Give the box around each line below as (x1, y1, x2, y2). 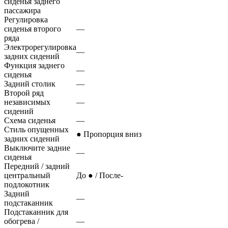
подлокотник (4, 180, 49, 189)
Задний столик (4, 79, 55, 89)
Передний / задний (4, 162, 70, 171)
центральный (4, 171, 50, 180)
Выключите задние (4, 144, 70, 153)
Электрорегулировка (4, 43, 76, 52)
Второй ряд (4, 89, 44, 98)
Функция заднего (4, 61, 65, 70)
